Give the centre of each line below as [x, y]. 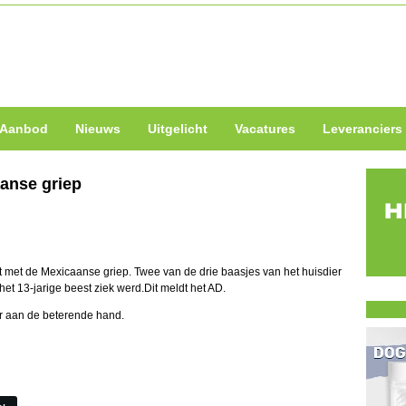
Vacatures [265, 129]
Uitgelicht [178, 129]
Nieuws [98, 129]
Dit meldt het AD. [185, 288]
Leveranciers [362, 129]
